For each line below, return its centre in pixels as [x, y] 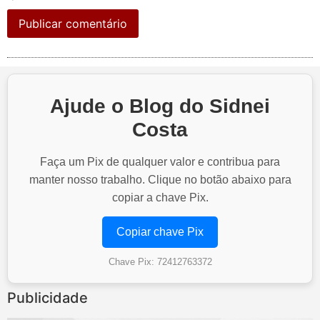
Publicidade [47, 297]
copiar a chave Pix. [160, 197]
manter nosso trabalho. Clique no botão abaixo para [160, 179]
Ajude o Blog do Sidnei [160, 106]
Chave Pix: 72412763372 [160, 261]
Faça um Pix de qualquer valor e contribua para [160, 161]
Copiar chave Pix [160, 231]
